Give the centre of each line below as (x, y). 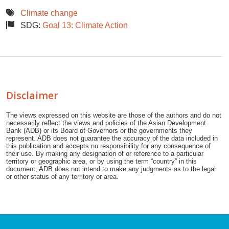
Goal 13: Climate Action (85, 26)
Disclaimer (32, 96)
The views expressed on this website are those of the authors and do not (114, 116)
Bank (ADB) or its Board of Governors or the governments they (99, 131)
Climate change (49, 13)
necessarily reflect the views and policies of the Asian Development (106, 123)
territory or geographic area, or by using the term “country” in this (101, 162)
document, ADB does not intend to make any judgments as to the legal (111, 169)
